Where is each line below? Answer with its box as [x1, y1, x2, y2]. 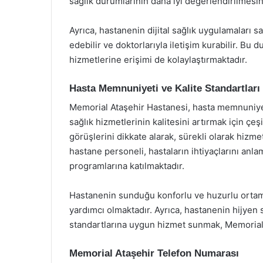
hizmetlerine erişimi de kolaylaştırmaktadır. [69, 53, 247, 65]
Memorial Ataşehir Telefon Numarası [69, 248, 239, 259]
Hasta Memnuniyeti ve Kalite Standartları [69, 82, 260, 94]
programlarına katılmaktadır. [69, 160, 184, 171]
